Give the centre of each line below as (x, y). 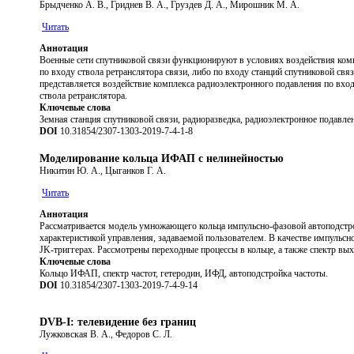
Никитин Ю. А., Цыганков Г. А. (103, 170)
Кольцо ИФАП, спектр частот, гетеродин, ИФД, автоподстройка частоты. (184, 273)
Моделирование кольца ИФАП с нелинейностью (162, 158)
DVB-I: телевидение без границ (118, 322)
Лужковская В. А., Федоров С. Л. (106, 334)
